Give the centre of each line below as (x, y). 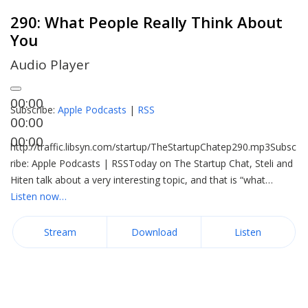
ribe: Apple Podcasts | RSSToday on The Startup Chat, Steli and (152, 163)
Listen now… (38, 196)
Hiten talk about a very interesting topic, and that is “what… (142, 180)
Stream (60, 232)
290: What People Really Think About (146, 22)
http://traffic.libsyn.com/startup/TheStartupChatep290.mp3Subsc (153, 147)
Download (154, 232)
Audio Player (50, 65)
